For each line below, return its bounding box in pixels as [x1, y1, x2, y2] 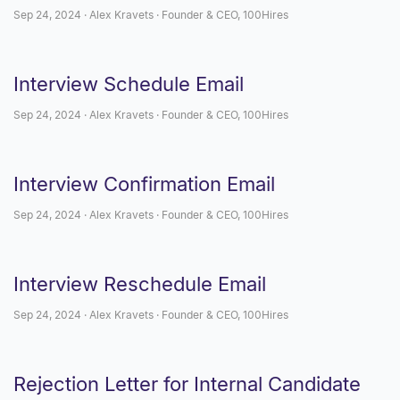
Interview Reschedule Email [13, 272, 266, 296]
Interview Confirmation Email [13, 172, 275, 196]
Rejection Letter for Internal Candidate [13, 372, 361, 396]
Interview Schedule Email [13, 72, 244, 96]
